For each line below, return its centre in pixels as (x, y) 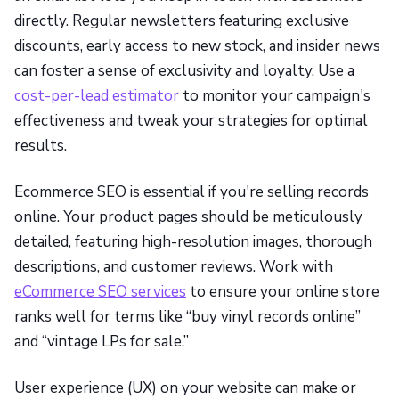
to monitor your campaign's (275, 95)
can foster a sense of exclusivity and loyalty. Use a (184, 70)
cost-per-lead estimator (97, 95)
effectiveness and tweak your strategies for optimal (191, 120)
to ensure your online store (283, 291)
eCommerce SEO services (100, 291)
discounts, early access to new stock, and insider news (197, 45)
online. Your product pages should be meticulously (188, 216)
